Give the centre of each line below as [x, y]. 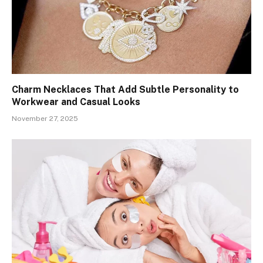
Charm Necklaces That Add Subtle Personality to [125, 90]
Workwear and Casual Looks [76, 102]
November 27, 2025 [45, 119]
